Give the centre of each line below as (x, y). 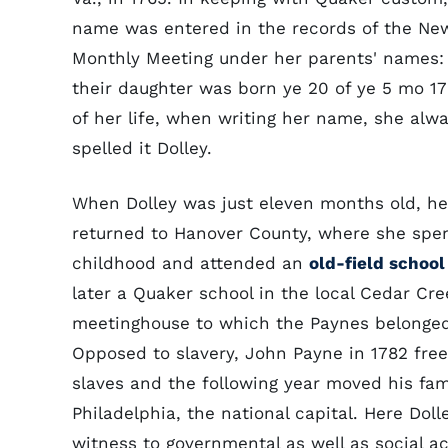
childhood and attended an (190, 263)
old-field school (377, 263)
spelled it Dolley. (142, 148)
